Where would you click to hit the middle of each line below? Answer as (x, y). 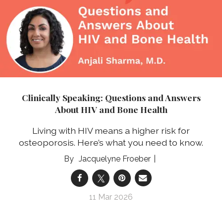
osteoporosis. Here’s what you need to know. (111, 142)
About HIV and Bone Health (111, 110)
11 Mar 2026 (111, 197)
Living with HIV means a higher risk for (111, 130)
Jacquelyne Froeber (114, 159)
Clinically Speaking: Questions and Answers (111, 98)
